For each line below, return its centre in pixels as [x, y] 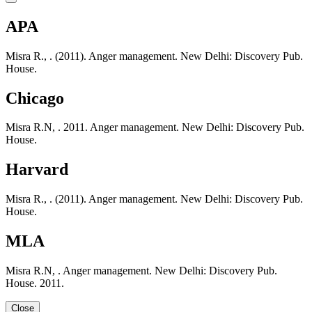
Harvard [37, 170]
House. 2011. [35, 283]
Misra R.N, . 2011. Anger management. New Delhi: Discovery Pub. [155, 127]
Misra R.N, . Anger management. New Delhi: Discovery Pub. [141, 271]
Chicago [35, 98]
